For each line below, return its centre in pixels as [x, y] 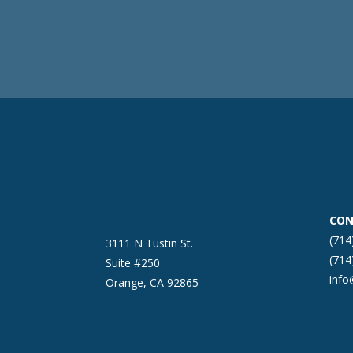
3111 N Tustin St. [150, 243]
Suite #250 [133, 263]
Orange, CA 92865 [152, 282]
